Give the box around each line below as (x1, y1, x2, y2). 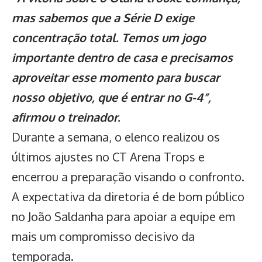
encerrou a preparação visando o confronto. (12, 168, 244, 184)
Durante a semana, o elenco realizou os (12, 129, 220, 144)
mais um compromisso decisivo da (12, 228, 195, 244)
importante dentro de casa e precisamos (12, 49, 233, 65)
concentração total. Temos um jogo (12, 29, 206, 45)
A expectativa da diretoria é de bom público (12, 188, 244, 204)
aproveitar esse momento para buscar (12, 69, 220, 85)
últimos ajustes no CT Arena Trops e (12, 149, 205, 164)
